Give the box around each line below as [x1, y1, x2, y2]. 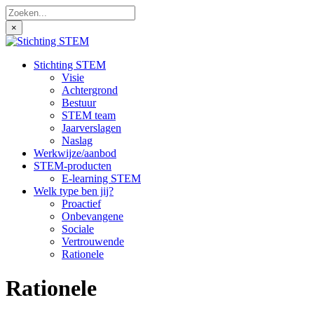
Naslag [62, 135, 93, 146]
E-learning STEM [62, 172, 141, 184]
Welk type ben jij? [34, 185, 114, 197]
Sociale [62, 223, 94, 235]
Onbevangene [62, 210, 123, 222]
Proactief [62, 198, 101, 210]
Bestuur [62, 97, 96, 109]
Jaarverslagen [62, 122, 121, 134]
